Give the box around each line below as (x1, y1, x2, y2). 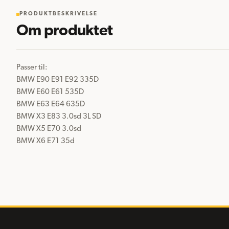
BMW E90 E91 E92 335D (16, 76, 99, 84)
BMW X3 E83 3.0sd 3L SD (16, 112, 101, 121)
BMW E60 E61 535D (16, 88, 84, 96)
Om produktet (16, 23, 112, 39)
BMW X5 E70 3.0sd (16, 125, 81, 133)
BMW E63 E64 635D (16, 100, 85, 108)
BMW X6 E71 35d (16, 137, 75, 145)
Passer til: (16, 63, 48, 72)
